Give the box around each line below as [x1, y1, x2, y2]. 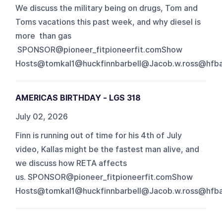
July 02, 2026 [15, 111, 68, 121]
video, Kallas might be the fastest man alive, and [15, 144, 200, 154]
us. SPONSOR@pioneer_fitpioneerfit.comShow [15, 172, 193, 182]
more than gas [15, 31, 72, 41]
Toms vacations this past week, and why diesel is [15, 17, 201, 27]
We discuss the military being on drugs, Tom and [15, 3, 198, 13]
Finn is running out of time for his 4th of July [15, 130, 182, 140]
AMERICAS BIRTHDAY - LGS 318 [15, 93, 141, 103]
